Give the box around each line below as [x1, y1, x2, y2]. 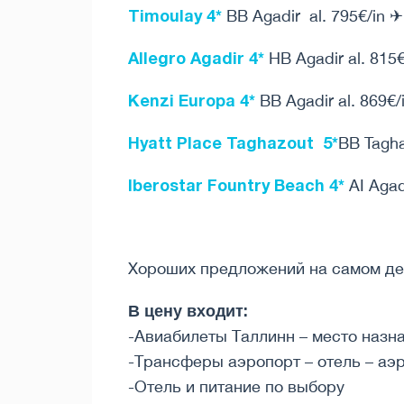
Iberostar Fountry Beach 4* [128, 175, 344, 196]
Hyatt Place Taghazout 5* [128, 133, 338, 153]
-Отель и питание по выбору [128, 377, 344, 397]
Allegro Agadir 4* [128, 48, 264, 69]
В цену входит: [128, 300, 248, 321]
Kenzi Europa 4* [128, 90, 255, 111]
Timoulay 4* [128, 5, 222, 26]
